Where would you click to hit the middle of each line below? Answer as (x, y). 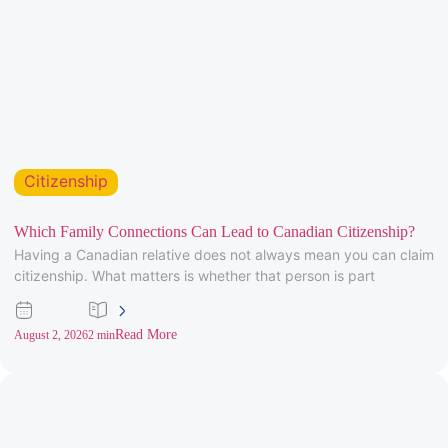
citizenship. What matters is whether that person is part (194, 275)
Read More (146, 334)
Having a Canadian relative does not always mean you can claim (224, 254)
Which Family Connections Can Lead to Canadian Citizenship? (214, 231)
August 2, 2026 (51, 334)
